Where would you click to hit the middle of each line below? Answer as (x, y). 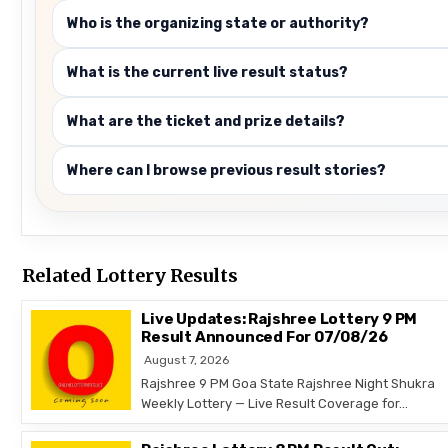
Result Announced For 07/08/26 (264, 337)
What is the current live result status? (208, 73)
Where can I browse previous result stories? (227, 171)
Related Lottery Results (130, 276)
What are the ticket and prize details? (206, 122)
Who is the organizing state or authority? (218, 24)
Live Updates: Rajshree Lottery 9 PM (279, 319)
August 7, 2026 (187, 360)
